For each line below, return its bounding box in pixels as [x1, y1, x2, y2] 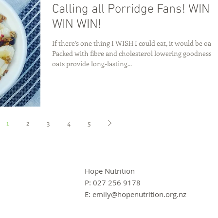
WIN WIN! [52, 17, 101, 33]
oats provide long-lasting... [52, 59, 132, 69]
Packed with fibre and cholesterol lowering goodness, [52, 49, 213, 58]
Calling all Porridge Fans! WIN [52, 2, 210, 18]
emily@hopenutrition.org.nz [92, 189, 186, 199]
